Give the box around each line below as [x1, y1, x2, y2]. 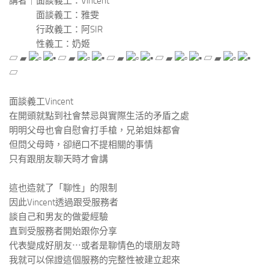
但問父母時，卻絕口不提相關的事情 [9, 139, 153, 150]
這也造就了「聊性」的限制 [9, 183, 117, 193]
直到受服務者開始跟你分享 [9, 226, 117, 237]
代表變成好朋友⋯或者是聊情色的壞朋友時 [9, 240, 180, 251]
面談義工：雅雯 [9, 10, 99, 20]
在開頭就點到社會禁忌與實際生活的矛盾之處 [9, 110, 189, 121]
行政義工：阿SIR [9, 24, 103, 35]
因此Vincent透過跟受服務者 [9, 197, 118, 208]
